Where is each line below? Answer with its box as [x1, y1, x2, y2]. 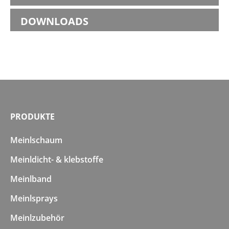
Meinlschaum [10, 134, 62, 146]
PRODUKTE [10, 111, 55, 122]
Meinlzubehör [10, 212, 64, 223]
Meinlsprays [10, 193, 58, 204]
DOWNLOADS [20, 14, 88, 28]
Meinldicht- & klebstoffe [10, 154, 103, 165]
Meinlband [10, 173, 52, 185]
